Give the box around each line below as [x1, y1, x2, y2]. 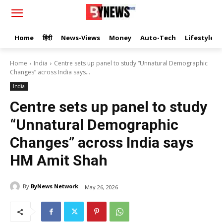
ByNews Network [31, 182, 78, 190]
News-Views [61, 33, 100, 42]
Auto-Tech [140, 33, 176, 42]
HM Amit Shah [10, 152, 108, 169]
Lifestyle [185, 33, 214, 42]
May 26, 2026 [85, 183, 118, 191]
